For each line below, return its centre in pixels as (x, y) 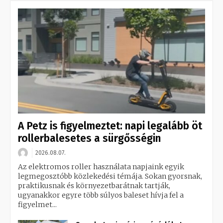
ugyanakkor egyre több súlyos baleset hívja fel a (101, 195)
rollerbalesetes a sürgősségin (89, 139)
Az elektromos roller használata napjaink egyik (101, 167)
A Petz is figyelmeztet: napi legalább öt (110, 126)
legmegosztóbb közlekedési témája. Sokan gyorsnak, (110, 176)
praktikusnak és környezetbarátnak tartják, (94, 186)
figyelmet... (37, 205)
